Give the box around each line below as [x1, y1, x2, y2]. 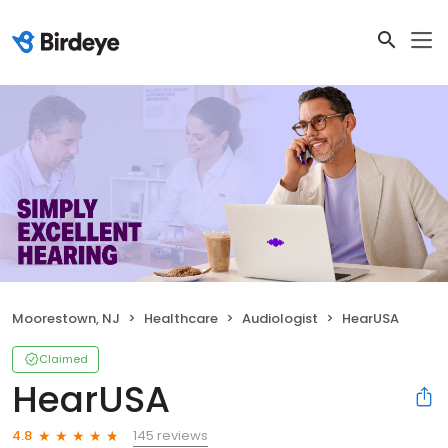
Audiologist [242, 308, 318, 328]
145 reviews [133, 425, 208, 445]
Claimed [39, 350, 88, 367]
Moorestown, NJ [12, 308, 120, 328]
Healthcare [144, 308, 218, 328]
